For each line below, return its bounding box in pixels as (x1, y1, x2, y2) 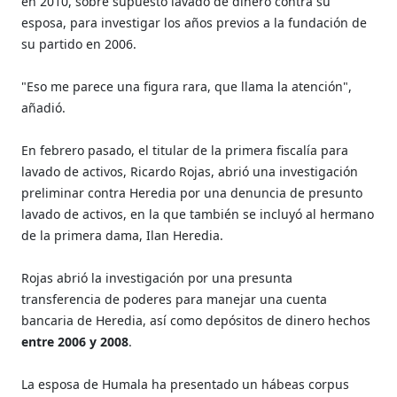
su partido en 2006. (21, 35, 137, 52)
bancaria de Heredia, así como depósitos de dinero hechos (21, 311, 371, 329)
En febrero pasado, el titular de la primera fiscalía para (21, 141, 349, 159)
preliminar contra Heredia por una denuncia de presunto (21, 183, 363, 201)
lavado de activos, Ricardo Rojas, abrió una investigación (21, 162, 359, 180)
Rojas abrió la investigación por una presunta (21, 269, 293, 286)
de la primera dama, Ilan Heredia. (21, 226, 224, 244)
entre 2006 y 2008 (21, 332, 129, 350)
